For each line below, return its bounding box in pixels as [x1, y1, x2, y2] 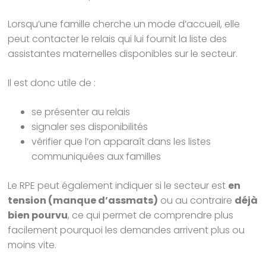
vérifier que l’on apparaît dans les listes [31, 135, 211, 149]
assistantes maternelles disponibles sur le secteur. [8, 47, 238, 61]
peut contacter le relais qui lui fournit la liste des [8, 32, 227, 46]
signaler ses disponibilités [31, 120, 148, 134]
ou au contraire [158, 194, 235, 208]
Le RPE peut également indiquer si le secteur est [8, 179, 229, 193]
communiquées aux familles [31, 150, 161, 164]
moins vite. [8, 238, 57, 252]
